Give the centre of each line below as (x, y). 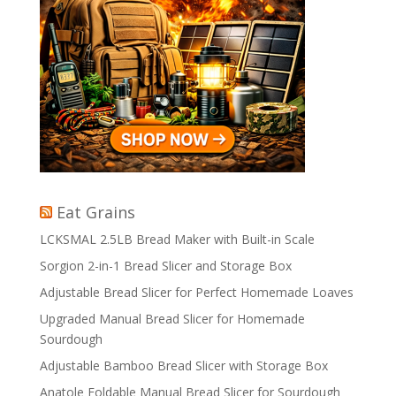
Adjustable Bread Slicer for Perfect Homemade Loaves (196, 293)
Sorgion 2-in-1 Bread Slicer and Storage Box (165, 266)
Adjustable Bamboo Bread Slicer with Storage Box (183, 366)
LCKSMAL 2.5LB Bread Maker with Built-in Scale (177, 240)
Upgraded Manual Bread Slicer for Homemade (172, 319)
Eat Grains (95, 213)
